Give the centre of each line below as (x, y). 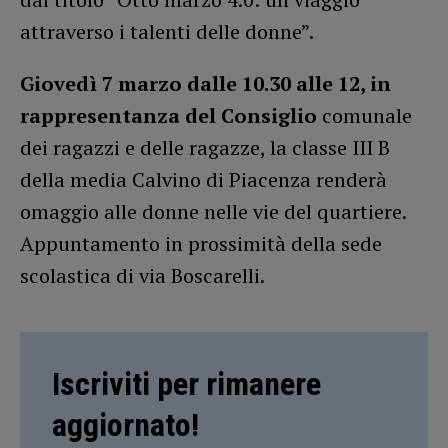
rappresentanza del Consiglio (171, 116)
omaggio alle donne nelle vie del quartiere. (213, 212)
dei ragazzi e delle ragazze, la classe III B (205, 148)
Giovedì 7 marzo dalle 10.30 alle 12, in (205, 84)
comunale (367, 116)
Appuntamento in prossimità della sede (201, 244)
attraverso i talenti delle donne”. (167, 32)
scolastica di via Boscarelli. (142, 276)
